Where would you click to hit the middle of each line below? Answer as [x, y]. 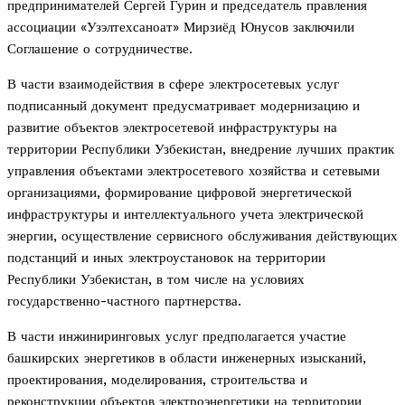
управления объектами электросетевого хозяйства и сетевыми [193, 171]
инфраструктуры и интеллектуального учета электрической [185, 215]
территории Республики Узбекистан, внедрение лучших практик [201, 150]
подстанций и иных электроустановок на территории [166, 258]
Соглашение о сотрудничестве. [100, 49]
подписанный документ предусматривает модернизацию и [184, 106]
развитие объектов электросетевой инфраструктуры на [172, 128]
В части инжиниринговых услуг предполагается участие [177, 337]
